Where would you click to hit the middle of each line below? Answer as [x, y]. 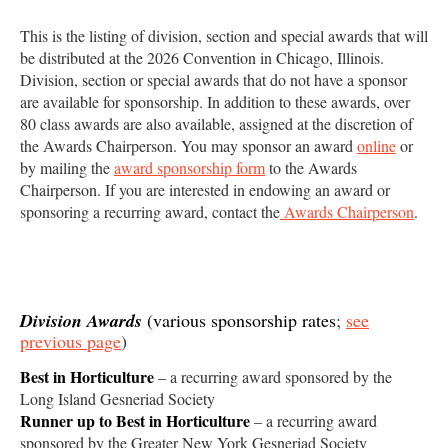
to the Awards [311, 167]
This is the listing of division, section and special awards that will [224, 35]
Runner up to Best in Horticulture [135, 420]
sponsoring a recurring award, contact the [150, 211]
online [376, 145]
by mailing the [67, 167]
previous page [70, 340]
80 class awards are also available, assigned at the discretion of [216, 123]
